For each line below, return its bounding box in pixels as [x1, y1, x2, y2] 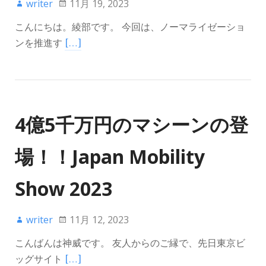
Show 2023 [15, 175, 112, 201]
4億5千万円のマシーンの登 [15, 111, 248, 137]
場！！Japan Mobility [15, 143, 205, 169]
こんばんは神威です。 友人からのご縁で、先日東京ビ [15, 237, 245, 249]
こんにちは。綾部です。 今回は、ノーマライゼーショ [15, 21, 245, 33]
